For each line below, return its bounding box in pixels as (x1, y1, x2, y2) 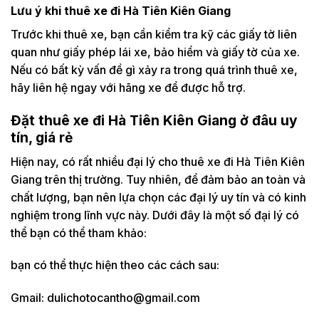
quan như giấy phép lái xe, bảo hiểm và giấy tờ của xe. (11, 45, 300, 60)
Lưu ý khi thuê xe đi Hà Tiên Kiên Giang (11, 4, 231, 19)
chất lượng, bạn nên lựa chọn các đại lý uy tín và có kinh (11, 189, 306, 204)
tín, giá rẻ (11, 128, 73, 146)
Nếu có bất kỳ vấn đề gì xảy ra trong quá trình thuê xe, (11, 63, 298, 78)
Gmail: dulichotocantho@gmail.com (11, 291, 200, 305)
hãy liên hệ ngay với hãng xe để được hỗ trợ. (11, 80, 246, 95)
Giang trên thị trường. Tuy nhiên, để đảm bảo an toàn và (11, 172, 305, 187)
